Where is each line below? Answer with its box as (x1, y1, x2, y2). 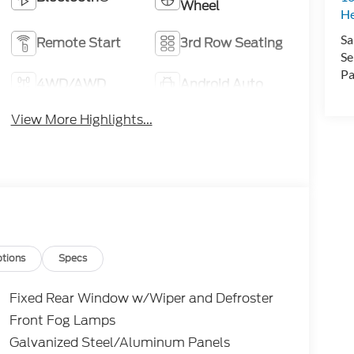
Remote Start (36, 33, 121, 52)
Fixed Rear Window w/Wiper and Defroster (9, 289, 273, 308)
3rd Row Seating (180, 33, 284, 52)
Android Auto (180, 74, 264, 93)
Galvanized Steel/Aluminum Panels (9, 333, 230, 352)
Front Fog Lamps (9, 311, 115, 330)
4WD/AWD (36, 74, 106, 93)
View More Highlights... (10, 110, 153, 129)
